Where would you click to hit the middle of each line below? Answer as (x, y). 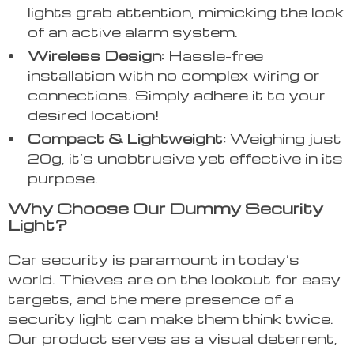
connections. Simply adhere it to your (177, 95)
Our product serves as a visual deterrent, (173, 338)
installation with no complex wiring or (174, 75)
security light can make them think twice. (171, 318)
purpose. (63, 178)
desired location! (93, 115)
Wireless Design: (96, 55)
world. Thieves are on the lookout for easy (174, 279)
